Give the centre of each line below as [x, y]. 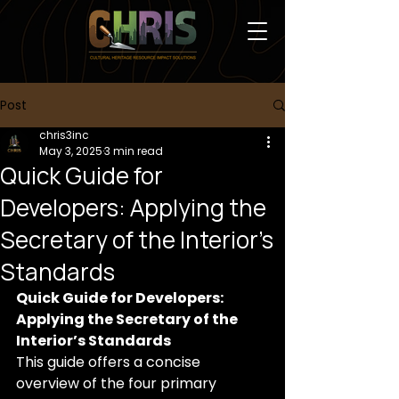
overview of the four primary [118, 383]
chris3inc [64, 135]
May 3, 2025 [71, 151]
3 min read [134, 151]
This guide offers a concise [110, 362]
